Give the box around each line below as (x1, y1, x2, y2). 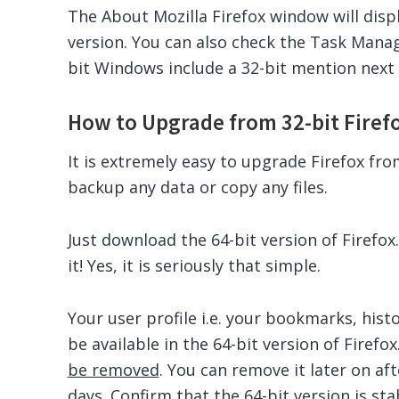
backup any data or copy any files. (67, 175, 328, 198)
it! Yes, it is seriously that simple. (67, 254, 321, 276)
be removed (67, 358, 159, 380)
